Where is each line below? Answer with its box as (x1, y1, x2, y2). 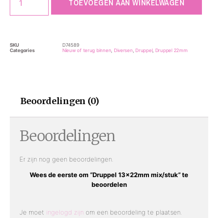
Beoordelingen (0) (20, 95, 100, 107)
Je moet (19, 208, 46, 216)
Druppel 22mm (155, 47, 188, 53)
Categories (10, 47, 35, 53)
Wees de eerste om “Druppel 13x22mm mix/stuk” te (30, 170, 188, 179)
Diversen (113, 47, 133, 53)
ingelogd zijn (46, 208, 84, 216)
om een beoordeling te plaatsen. (84, 208, 182, 216)
